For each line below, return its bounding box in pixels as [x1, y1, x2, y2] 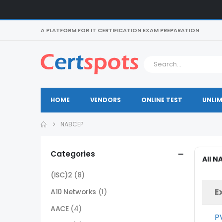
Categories [51, 149, 95, 159]
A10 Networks [51, 187, 96, 197]
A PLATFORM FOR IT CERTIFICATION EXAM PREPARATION [41, 26, 199, 34]
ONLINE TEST [141, 96, 182, 104]
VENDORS [90, 96, 121, 104]
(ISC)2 [51, 170, 72, 180]
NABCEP [60, 120, 83, 128]
